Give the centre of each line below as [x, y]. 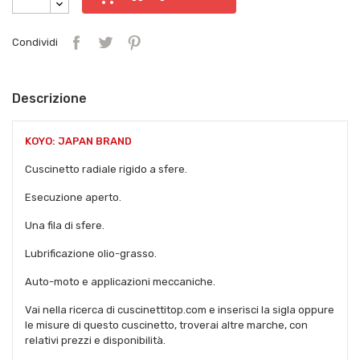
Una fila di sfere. [65, 225]
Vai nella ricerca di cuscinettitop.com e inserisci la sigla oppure [180, 309]
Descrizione [49, 98]
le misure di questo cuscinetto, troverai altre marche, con [166, 325]
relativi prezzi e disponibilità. [95, 340]
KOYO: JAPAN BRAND [78, 141]
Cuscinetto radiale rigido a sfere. [106, 169]
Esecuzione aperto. [73, 197]
